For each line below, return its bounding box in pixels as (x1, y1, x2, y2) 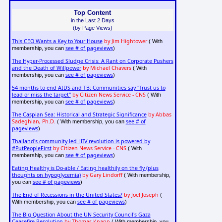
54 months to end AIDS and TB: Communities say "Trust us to (11, 84, 166, 92)
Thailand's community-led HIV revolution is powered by (11, 138, 150, 145)
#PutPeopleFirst (11, 145, 52, 152)
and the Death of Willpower (11, 64, 81, 72)
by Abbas (148, 111, 171, 118)
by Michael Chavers (82, 64, 131, 72)
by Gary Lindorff (82, 171, 122, 179)
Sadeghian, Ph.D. (11, 118, 55, 125)
